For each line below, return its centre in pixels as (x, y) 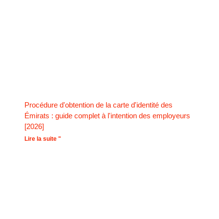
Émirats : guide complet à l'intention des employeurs (107, 116)
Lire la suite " (43, 139)
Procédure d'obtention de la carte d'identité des (99, 105)
